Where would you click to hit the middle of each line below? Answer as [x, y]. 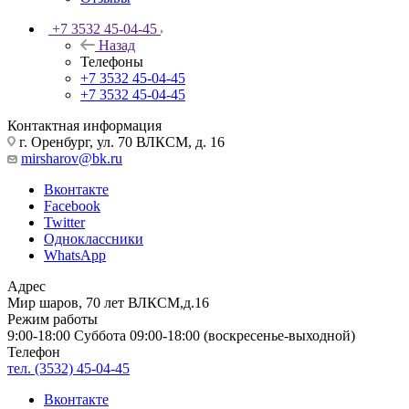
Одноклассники [94, 238]
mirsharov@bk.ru [72, 158]
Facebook [72, 205]
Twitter [64, 222]
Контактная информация [84, 125]
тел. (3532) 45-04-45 [68, 368]
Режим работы [52, 319]
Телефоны [112, 61]
